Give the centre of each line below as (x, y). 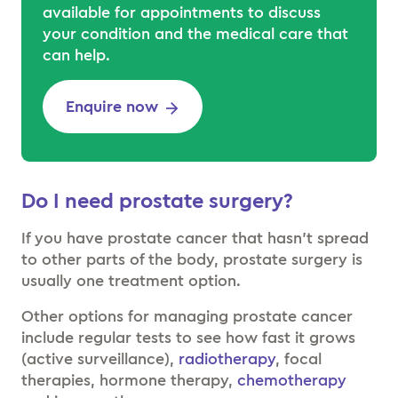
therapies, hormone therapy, (129, 380)
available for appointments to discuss (182, 12)
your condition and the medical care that (195, 34)
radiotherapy (227, 359)
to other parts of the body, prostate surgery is (192, 259)
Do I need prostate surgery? (160, 202)
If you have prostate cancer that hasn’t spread (195, 238)
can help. (76, 55)
